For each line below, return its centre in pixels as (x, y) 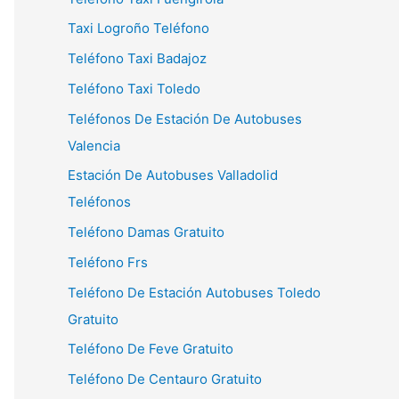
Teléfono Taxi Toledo (134, 88)
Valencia (94, 145)
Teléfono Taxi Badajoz (137, 58)
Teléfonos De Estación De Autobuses (185, 118)
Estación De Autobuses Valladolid (173, 175)
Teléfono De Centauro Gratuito (165, 379)
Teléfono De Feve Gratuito (151, 349)
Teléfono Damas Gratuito (146, 232)
